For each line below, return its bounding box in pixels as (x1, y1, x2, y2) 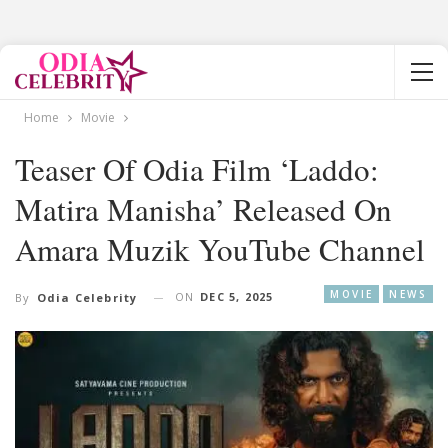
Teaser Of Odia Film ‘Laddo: (15, 148, 379, 190)
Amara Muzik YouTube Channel (15, 228, 425, 270)
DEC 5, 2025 (200, 289, 274, 304)
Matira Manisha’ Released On (15, 188, 392, 230)
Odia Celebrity (36, 290, 138, 306)
